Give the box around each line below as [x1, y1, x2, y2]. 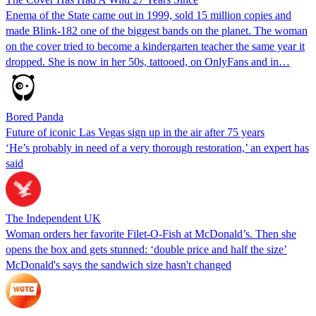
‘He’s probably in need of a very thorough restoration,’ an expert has [6, 141, 309, 154]
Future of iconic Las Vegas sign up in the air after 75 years [6, 126, 265, 138]
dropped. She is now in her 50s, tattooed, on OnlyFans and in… [6, 55, 290, 68]
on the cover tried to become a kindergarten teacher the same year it [6, 39, 305, 52]
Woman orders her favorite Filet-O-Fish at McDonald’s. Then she [6, 227, 296, 240]
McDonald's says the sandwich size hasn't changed [6, 258, 231, 271]
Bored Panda [6, 110, 63, 123]
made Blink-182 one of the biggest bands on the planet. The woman [6, 24, 308, 37]
